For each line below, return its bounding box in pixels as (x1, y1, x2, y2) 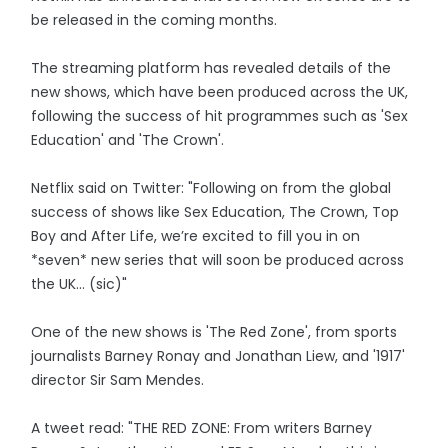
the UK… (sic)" (31, 274, 128, 294)
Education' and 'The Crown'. (31, 130, 225, 150)
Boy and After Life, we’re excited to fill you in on (31, 226, 361, 246)
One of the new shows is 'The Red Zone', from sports (31, 322, 398, 342)
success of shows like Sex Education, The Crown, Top (31, 202, 400, 222)
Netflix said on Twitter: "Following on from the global (31, 178, 392, 198)
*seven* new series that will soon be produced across (31, 250, 405, 270)
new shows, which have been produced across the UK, (31, 82, 409, 102)
